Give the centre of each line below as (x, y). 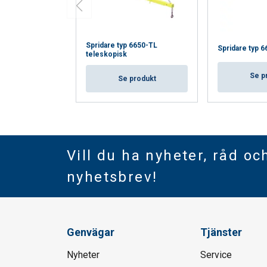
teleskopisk (106, 55)
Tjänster (221, 232)
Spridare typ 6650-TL (122, 46)
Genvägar (91, 232)
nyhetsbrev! (112, 177)
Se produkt (137, 79)
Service (216, 255)
